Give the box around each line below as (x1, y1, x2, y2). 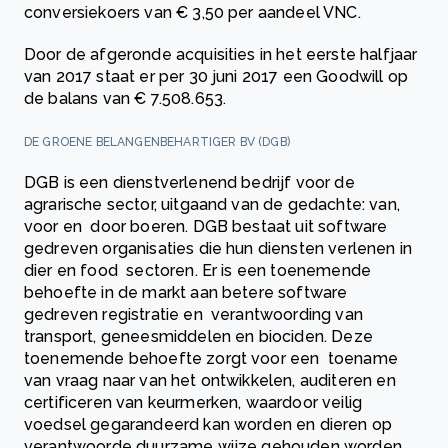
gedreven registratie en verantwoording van (24, 305, 363, 325)
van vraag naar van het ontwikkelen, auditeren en (24, 371, 396, 391)
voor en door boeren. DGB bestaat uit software (24, 217, 388, 237)
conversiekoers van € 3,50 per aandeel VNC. (24, 3, 365, 23)
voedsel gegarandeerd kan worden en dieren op (24, 415, 393, 435)
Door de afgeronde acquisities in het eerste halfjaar (24, 45, 418, 65)
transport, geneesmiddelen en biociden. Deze (24, 327, 373, 347)
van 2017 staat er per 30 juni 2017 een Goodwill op (24, 67, 413, 87)
